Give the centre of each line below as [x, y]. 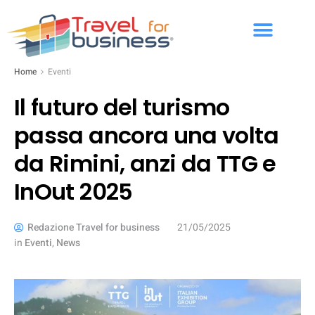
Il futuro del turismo [122, 107]
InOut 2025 [73, 192]
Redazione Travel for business [94, 227]
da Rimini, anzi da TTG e [145, 163]
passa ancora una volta [146, 135]
